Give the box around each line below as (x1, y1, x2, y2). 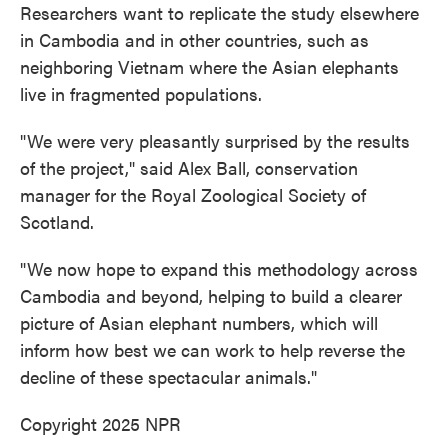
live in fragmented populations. (20, 81, 262, 106)
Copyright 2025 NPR (20, 411, 181, 436)
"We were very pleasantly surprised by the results (20, 128, 410, 153)
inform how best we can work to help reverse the (20, 337, 405, 362)
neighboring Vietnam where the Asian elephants (20, 54, 399, 79)
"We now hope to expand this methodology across (20, 256, 418, 281)
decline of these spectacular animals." (20, 364, 317, 389)
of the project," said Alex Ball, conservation (20, 155, 358, 180)
